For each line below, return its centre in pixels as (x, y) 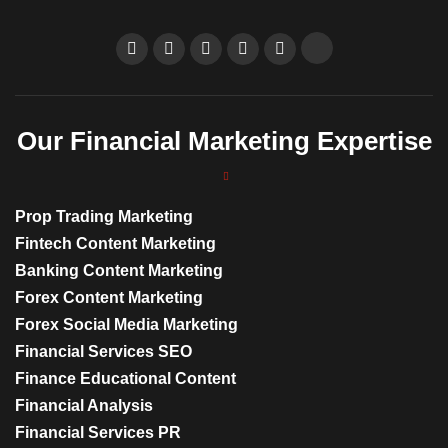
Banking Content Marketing (119, 270)
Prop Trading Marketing (104, 216)
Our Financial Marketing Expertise (224, 140)
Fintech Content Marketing (115, 243)
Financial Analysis (84, 405)
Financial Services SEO (103, 351)
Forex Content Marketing (109, 297)
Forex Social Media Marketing (126, 324)
